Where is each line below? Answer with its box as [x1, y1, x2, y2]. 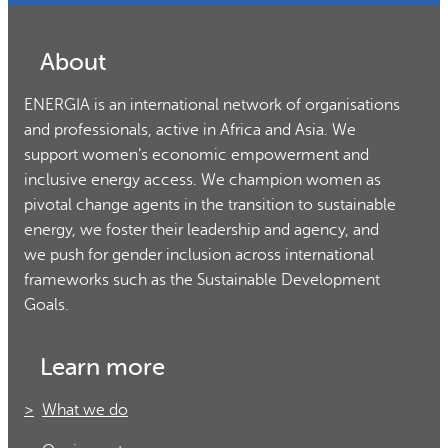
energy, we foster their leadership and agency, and [24, 220, 379, 239]
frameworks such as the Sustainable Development [24, 270, 380, 289]
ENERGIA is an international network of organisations [24, 95, 400, 114]
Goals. [24, 295, 69, 314]
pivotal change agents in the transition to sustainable [24, 195, 396, 214]
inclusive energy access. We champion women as [24, 170, 381, 189]
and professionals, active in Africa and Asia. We [24, 120, 356, 139]
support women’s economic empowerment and [24, 145, 369, 164]
